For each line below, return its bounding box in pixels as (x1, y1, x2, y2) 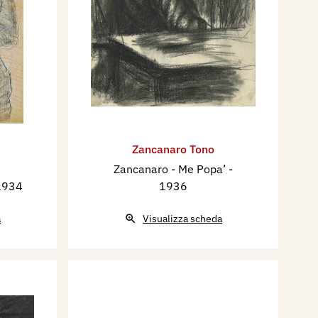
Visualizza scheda (143, 212, 222, 226)
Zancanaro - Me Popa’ (114, 162, 229, 177)
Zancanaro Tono (132, 142, 214, 157)
